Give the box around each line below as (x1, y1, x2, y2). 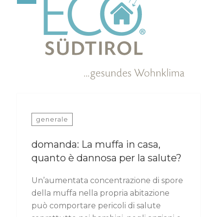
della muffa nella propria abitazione (31, 188, 170, 198)
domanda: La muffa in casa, (31, 139, 160, 151)
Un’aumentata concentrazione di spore (31, 176, 183, 186)
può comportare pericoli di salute (31, 201, 161, 211)
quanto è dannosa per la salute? (31, 152, 182, 164)
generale (36, 115, 68, 124)
